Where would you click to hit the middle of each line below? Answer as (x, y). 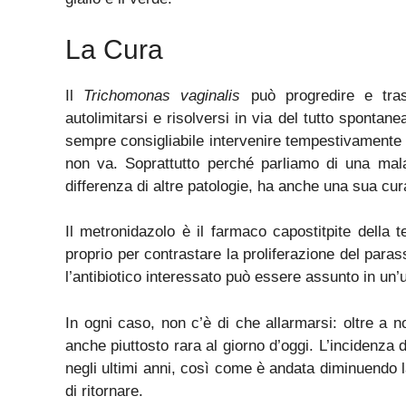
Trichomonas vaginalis (162, 95)
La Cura (114, 49)
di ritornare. (104, 391)
